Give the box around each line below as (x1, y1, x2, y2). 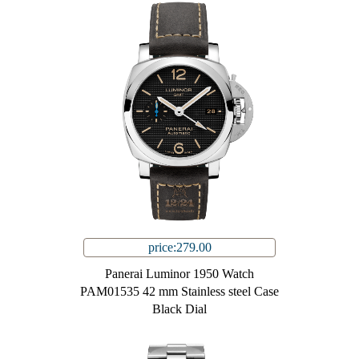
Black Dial (152, 302, 207, 317)
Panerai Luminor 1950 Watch (105, 267, 254, 281)
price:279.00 (147, 240, 212, 255)
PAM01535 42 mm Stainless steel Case (80, 284, 279, 299)
